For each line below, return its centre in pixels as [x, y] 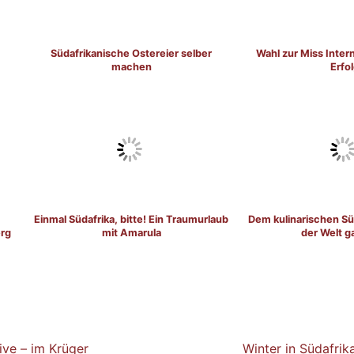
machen [131, 67]
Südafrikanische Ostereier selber [131, 54]
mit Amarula [131, 233]
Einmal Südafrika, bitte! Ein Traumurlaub [131, 220]
